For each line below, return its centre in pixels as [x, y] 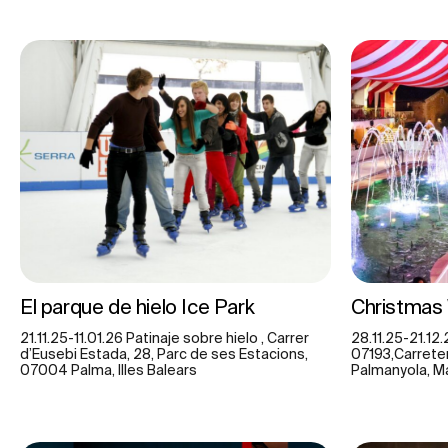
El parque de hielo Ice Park [139, 306]
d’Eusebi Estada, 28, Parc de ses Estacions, [164, 353]
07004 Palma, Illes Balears [108, 369]
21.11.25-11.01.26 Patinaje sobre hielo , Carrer [164, 337]
